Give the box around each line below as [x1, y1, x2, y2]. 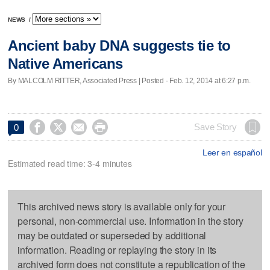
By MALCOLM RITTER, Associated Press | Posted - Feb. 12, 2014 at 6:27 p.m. [8, 76, 251, 85]
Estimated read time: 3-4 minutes [8, 157, 132, 169]
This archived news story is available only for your [17, 199, 226, 213]
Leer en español [202, 147, 262, 157]
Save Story [194, 122, 237, 132]
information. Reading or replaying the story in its [17, 242, 217, 257]
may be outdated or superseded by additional [17, 228, 207, 242]
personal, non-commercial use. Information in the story [17, 213, 243, 228]
